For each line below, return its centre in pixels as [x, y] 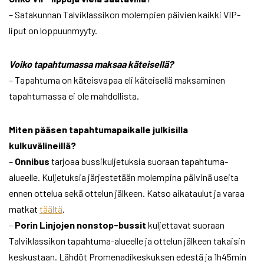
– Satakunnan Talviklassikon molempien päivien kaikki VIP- [125, 15]
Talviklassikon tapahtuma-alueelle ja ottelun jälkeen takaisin [127, 241]
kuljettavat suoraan [185, 225]
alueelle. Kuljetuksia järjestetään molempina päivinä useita [124, 177]
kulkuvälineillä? [42, 146]
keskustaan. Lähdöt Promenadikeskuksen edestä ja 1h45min [128, 257]
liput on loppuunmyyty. [53, 31]
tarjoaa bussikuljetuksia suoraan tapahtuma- [139, 161]
